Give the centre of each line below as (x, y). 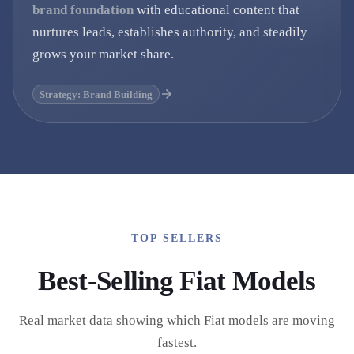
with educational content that (217, 10)
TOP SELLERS (177, 238)
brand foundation (83, 10)
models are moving (280, 320)
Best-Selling (109, 281)
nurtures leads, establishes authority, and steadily (170, 32)
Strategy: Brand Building (96, 94)
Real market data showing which (111, 320)
